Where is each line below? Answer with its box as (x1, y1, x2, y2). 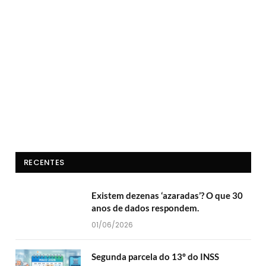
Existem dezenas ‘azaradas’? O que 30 (91, 190, 243, 201)
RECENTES (24, 157, 65, 169)
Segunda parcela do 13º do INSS (91, 251, 219, 262)
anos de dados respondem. (91, 202, 199, 214)
